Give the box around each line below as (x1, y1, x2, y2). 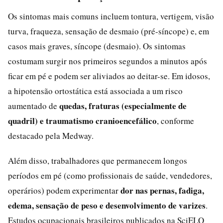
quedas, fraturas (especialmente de (59, 99, 187, 112)
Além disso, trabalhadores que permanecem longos (8, 154, 187, 166)
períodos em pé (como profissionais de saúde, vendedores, (8, 169, 212, 181)
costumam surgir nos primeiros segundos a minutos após (8, 55, 207, 67)
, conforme (157, 114, 194, 126)
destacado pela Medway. (8, 129, 94, 141)
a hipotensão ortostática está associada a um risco (8, 85, 183, 97)
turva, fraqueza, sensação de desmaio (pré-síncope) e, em (8, 25, 209, 37)
